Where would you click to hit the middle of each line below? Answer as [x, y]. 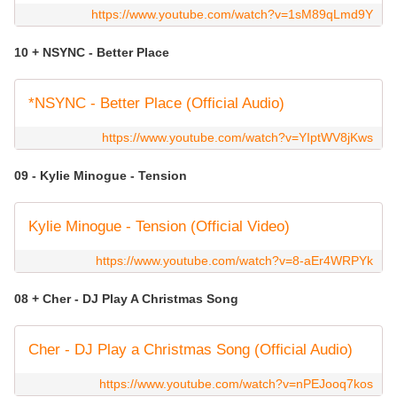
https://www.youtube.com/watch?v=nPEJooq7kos [236, 384]
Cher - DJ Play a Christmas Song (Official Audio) [191, 350]
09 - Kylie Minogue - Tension [102, 176]
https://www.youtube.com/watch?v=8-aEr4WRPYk [234, 261]
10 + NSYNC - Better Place [93, 53]
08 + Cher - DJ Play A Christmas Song [128, 299]
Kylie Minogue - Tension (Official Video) [159, 227]
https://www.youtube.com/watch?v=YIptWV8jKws [237, 138]
